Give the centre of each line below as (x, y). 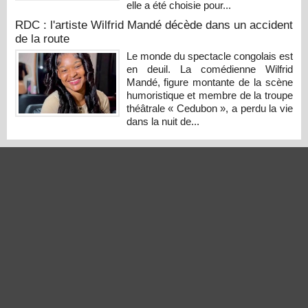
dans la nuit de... (163, 121)
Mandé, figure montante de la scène (209, 82)
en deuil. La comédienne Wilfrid (209, 69)
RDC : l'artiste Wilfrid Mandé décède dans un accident (154, 25)
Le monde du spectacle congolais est (209, 56)
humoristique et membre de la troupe (209, 95)
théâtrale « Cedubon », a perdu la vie (209, 108)
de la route (42, 38)
